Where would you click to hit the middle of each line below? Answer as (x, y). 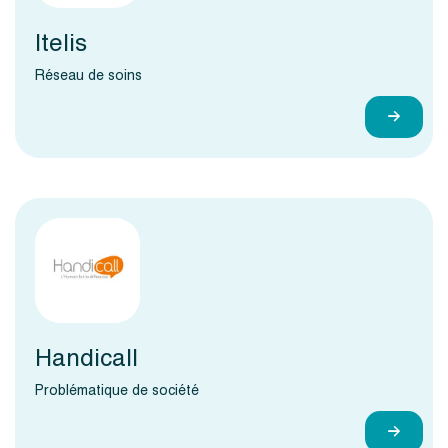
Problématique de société (117, 390)
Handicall (86, 358)
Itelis (61, 43)
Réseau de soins (88, 75)
